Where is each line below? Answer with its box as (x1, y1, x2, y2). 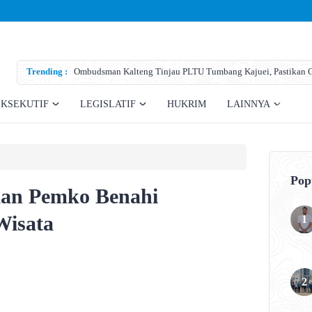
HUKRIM (167, 99, 206, 110)
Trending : (26, 66, 68, 77)
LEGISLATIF (80, 99, 136, 110)
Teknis (74, 81, 99, 93)
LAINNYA (227, 99, 270, 110)
